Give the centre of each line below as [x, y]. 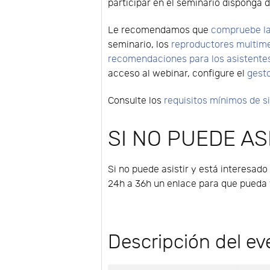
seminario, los [140, 45]
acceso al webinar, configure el [178, 74]
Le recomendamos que [160, 30]
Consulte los [136, 101]
